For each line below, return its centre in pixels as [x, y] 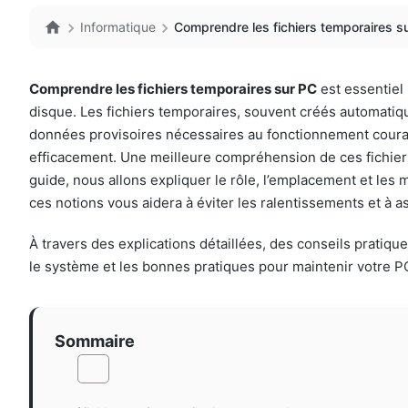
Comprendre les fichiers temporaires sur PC [173, 89]
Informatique [118, 27]
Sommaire [95, 342]
